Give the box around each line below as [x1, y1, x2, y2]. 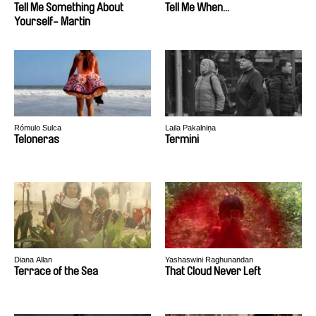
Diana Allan [14, 255, 52, 264]
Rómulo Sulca [14, 123, 61, 132]
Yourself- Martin [14, 16, 90, 28]
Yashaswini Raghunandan [165, 255, 253, 264]
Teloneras [14, 133, 59, 145]
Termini [165, 133, 199, 145]
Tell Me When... [165, 1, 229, 13]
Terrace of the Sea [14, 265, 98, 277]
